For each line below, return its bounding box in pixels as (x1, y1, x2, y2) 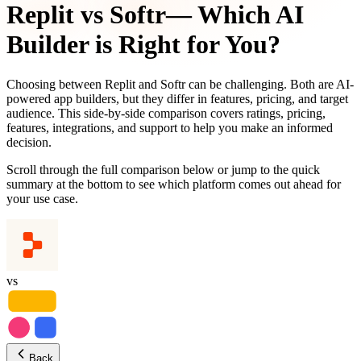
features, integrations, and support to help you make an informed (6, 120, 333, 135)
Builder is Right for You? (6, 30, 280, 60)
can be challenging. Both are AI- (189, 77, 354, 91)
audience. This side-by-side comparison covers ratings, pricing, (6, 106, 326, 120)
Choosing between (6, 77, 102, 91)
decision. (6, 135, 52, 149)
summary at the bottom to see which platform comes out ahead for (6, 176, 341, 191)
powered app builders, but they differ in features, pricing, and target (6, 91, 348, 106)
